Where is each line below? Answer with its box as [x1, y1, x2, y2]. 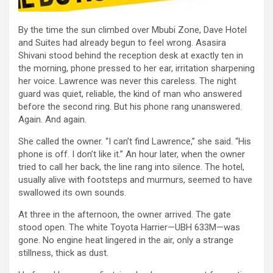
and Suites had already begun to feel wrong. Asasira [18, 37, 226, 48]
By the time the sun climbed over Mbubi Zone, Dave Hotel [18, 24, 247, 35]
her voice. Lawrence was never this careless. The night [18, 75, 236, 87]
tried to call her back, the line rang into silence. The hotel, [18, 161, 244, 172]
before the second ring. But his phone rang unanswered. [18, 101, 242, 112]
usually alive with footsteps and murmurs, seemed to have [18, 174, 252, 185]
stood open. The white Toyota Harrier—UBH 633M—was [18, 221, 240, 233]
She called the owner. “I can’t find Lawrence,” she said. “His [18, 135, 251, 147]
